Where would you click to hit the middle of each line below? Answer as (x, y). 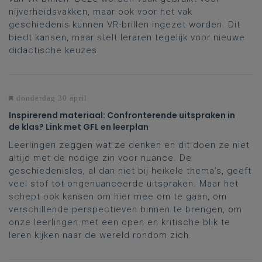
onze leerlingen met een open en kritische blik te (120, 223)
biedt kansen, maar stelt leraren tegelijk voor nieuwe (127, 38)
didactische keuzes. (54, 51)
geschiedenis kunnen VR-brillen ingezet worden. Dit (125, 25)
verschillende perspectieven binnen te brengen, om (125, 210)
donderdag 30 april (51, 98)
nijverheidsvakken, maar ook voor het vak (101, 12)
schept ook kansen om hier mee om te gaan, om (118, 197)
